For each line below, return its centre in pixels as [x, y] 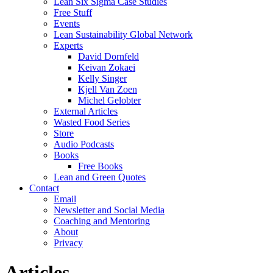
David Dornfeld [108, 56]
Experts [68, 45]
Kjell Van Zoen [108, 89]
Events [67, 23]
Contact [44, 188]
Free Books [100, 166]
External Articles [86, 111]
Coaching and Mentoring [102, 221]
